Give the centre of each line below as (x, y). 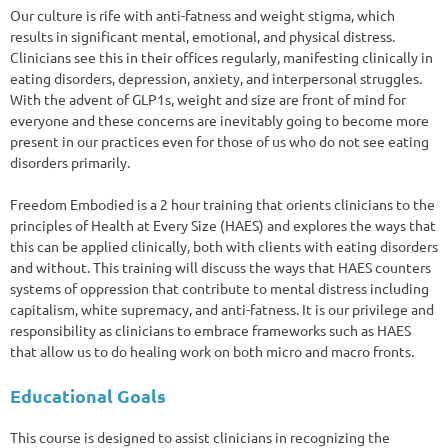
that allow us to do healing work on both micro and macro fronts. (212, 350)
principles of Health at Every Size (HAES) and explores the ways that (223, 224)
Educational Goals (88, 395)
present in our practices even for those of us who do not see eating (219, 140)
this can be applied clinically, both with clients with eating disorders (224, 245)
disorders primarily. (70, 161)
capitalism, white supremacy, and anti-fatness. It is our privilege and (222, 308)
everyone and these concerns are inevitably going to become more (219, 119)
